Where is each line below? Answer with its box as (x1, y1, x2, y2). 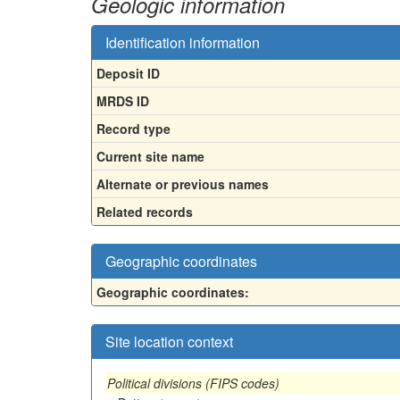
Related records (96, 202, 193, 221)
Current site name (96, 146, 204, 165)
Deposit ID (96, 63, 160, 82)
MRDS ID (96, 91, 149, 110)
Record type (96, 119, 171, 137)
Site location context (105, 330, 233, 352)
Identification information (105, 31, 260, 53)
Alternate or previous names (96, 174, 269, 193)
